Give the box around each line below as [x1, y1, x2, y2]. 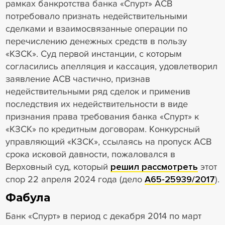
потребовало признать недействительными [5, 10, 187, 22]
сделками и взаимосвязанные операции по [5, 23, 187, 34]
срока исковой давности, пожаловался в [5, 148, 175, 160]
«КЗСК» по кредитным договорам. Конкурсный [5, 123, 200, 135]
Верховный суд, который [5, 161, 110, 172]
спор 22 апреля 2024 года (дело [5, 173, 145, 185]
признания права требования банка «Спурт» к [5, 110, 199, 122]
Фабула [5, 191, 50, 204]
